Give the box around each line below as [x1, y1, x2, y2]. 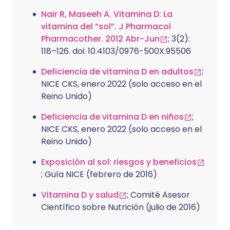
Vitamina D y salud [41, 189, 119, 201]
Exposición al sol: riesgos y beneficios [41, 156, 197, 168]
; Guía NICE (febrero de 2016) [41, 168, 157, 180]
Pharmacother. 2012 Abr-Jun [41, 33, 160, 45]
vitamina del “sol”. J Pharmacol [41, 21, 171, 32]
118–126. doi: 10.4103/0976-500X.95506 [41, 45, 191, 57]
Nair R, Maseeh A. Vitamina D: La [41, 8, 172, 20]
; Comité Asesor [127, 189, 190, 201]
